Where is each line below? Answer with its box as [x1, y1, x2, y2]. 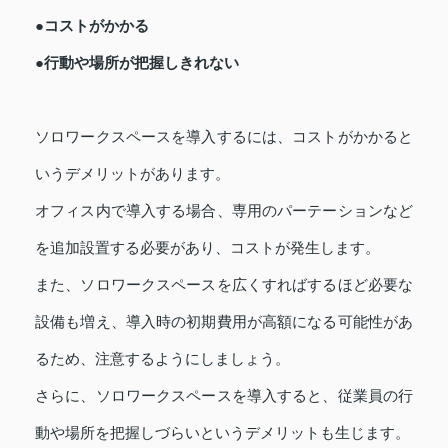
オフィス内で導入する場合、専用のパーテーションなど [35, 202, 413, 220]
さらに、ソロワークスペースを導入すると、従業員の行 [35, 387, 413, 405]
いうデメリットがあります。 [35, 165, 230, 183]
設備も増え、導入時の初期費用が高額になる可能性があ [35, 313, 413, 331]
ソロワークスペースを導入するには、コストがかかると [35, 128, 413, 146]
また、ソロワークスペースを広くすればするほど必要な [35, 276, 413, 294]
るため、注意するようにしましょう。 [35, 350, 290, 368]
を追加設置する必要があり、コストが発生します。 [35, 239, 380, 257]
